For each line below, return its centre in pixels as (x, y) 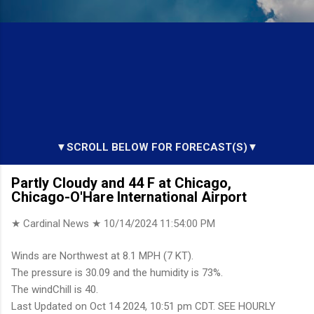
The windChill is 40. (55, 290)
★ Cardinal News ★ (57, 223)
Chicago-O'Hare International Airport (129, 197)
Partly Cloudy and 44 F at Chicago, (121, 183)
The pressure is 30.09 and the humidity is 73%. (117, 273)
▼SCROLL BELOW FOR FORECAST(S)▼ (157, 147)
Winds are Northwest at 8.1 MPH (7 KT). (102, 256)
